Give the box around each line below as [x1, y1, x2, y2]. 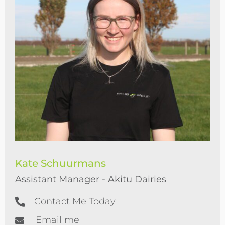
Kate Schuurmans [15, 157, 106, 169]
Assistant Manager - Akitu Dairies [15, 174, 166, 185]
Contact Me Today [34, 196, 116, 207]
